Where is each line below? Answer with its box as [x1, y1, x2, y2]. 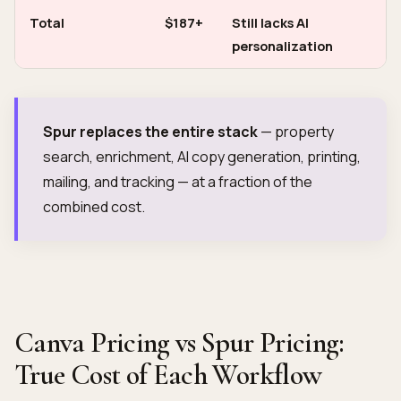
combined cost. [43, 197, 145, 217]
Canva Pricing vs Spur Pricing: [14, 325, 345, 360]
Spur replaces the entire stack [43, 122, 258, 141]
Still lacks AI [232, 13, 309, 31]
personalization [232, 37, 333, 55]
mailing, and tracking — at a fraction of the [43, 172, 312, 192]
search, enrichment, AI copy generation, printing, [43, 147, 361, 166]
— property [258, 122, 334, 141]
